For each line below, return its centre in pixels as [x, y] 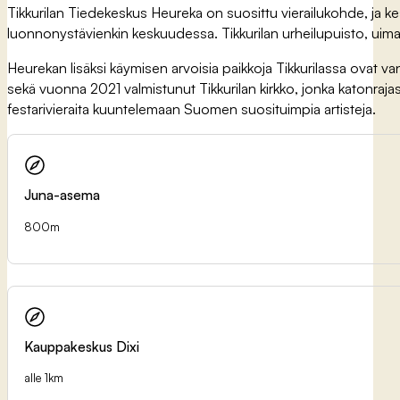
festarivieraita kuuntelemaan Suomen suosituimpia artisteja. [192, 109]
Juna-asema [62, 195]
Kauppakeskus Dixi [82, 347]
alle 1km [44, 378]
